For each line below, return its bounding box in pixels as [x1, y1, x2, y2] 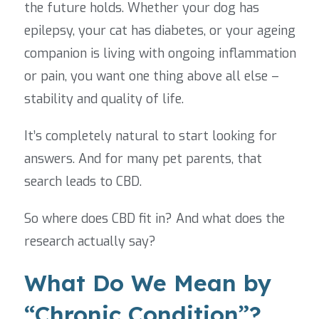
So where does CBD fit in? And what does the [24, 210, 285, 228]
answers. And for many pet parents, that [24, 150, 262, 168]
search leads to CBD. [24, 173, 142, 191]
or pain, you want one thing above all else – [24, 68, 279, 85]
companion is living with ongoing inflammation [24, 45, 296, 63]
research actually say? [24, 233, 156, 251]
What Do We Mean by [24, 268, 271, 298]
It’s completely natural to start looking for [24, 127, 277, 145]
